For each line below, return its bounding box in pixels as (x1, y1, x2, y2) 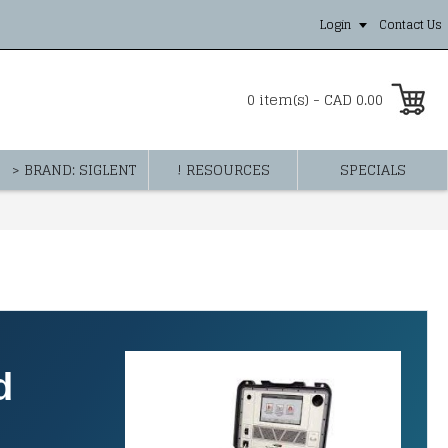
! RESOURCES (176, 157, 270, 182)
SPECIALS (339, 157, 406, 182)
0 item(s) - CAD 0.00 (247, 87, 383, 112)
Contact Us (379, 14, 442, 35)
